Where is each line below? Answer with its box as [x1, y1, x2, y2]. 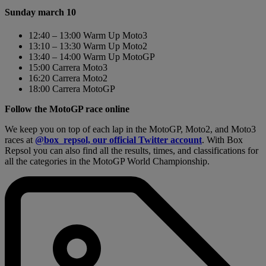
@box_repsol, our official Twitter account [35, 135, 202, 145]
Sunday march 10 [5, 7, 76, 17]
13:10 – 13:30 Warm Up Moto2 [28, 41, 147, 52]
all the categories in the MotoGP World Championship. [5, 156, 210, 167]
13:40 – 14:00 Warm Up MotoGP [28, 52, 155, 62]
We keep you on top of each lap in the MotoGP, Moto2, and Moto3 [5, 124, 256, 135]
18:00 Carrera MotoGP [28, 84, 115, 94]
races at [5, 135, 35, 145]
